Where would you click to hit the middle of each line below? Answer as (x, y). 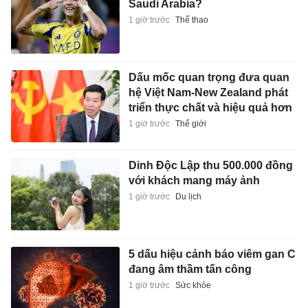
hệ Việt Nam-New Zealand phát (208, 92)
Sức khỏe (193, 285)
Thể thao (191, 20)
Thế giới (190, 123)
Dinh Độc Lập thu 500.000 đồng (210, 166)
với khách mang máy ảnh (194, 181)
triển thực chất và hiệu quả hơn (210, 107)
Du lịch (188, 197)
